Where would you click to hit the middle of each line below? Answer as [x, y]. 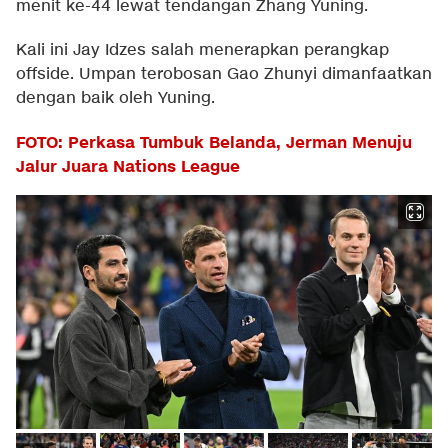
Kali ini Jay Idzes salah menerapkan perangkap [202, 51]
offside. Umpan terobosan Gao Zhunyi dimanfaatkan [224, 75]
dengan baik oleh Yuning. [115, 99]
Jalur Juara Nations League [128, 167]
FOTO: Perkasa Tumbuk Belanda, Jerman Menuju [214, 143]
